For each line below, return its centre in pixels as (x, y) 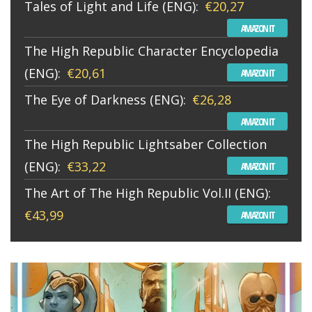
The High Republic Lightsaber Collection (146, 144)
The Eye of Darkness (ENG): (105, 99)
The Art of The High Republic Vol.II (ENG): (148, 193)
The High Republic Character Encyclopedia (151, 50)
